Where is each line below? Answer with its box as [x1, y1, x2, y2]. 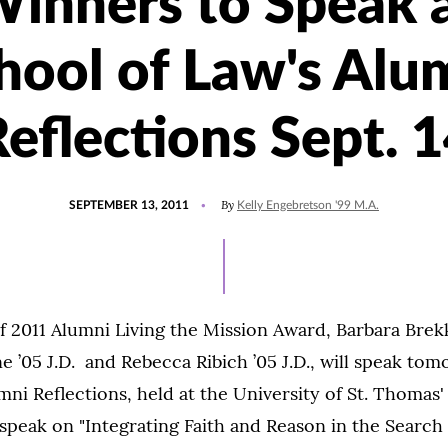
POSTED [68, 190, 115, 202]
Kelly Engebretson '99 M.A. [237, 199, 379, 211]
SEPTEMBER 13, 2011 [69, 199, 189, 211]
